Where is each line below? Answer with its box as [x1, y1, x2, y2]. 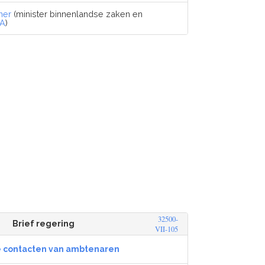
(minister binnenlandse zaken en [11, 9, 143, 19]
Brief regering [12, 219, 75, 228]
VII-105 [155, 224, 179, 234]
